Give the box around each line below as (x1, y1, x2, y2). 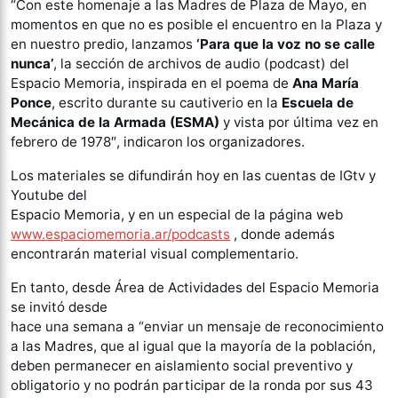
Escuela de (282, 94, 354, 112)
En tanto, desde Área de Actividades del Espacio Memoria (11, 279, 379, 297)
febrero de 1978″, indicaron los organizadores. (11, 133, 305, 151)
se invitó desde (11, 298, 107, 316)
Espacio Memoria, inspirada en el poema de (11, 75, 292, 92)
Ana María (292, 75, 359, 92)
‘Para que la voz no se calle (196, 36, 375, 53)
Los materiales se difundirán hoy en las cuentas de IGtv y (11, 167, 376, 185)
